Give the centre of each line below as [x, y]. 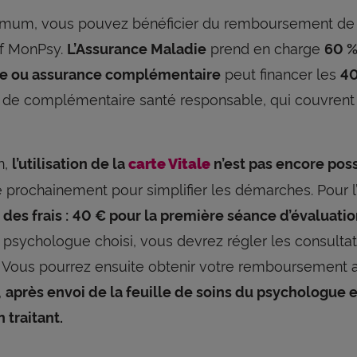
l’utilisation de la [70, 162]
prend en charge [265, 47]
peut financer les [280, 73]
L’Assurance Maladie [137, 47]
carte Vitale [169, 163]
